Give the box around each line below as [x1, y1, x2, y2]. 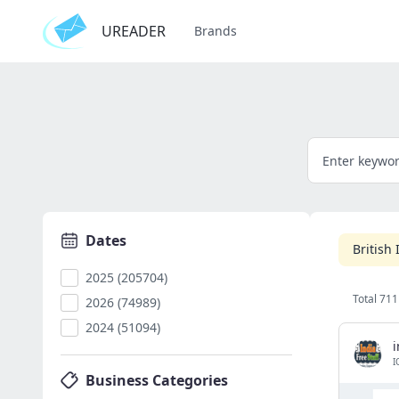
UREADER [102, 21, 166, 41]
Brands [194, 22, 237, 39]
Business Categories [85, 370, 228, 390]
